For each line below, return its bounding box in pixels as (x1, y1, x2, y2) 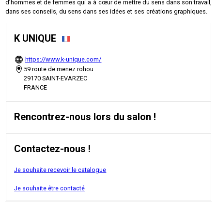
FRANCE (24, 84, 47, 92)
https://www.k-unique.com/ (25, 55, 102, 63)
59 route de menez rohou (24, 65, 94, 73)
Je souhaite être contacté (14, 185, 85, 192)
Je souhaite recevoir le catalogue (14, 166, 107, 174)
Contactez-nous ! (14, 143, 91, 155)
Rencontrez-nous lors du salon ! (14, 111, 156, 123)
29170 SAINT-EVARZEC (24, 75, 88, 82)
